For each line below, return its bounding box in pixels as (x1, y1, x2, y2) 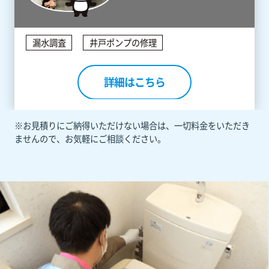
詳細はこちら (104, 74, 165, 91)
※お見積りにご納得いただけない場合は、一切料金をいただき (14, 119, 250, 133)
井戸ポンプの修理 (89, 35, 157, 49)
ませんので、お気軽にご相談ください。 (14, 132, 166, 146)
